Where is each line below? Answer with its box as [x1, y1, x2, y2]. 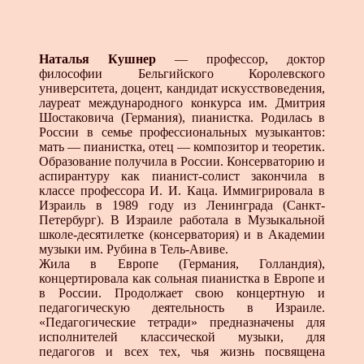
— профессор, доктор [156, 51, 325, 66]
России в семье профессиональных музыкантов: [39, 124, 325, 139]
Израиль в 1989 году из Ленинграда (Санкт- [39, 197, 325, 212]
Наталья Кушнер [39, 51, 156, 66]
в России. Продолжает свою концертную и [39, 285, 325, 300]
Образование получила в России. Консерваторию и [39, 154, 325, 168]
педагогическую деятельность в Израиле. [39, 300, 325, 314]
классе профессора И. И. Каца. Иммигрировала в [39, 183, 325, 197]
